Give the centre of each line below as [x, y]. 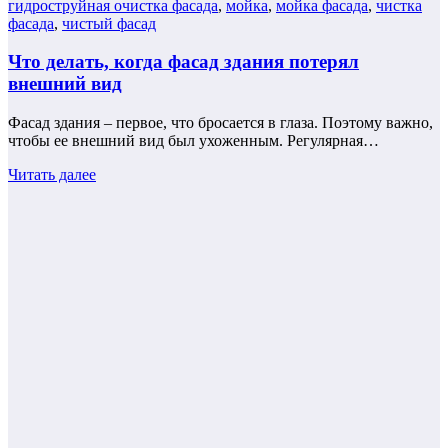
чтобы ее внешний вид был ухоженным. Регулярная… [193, 140]
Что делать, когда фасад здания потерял [183, 62]
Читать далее [52, 174]
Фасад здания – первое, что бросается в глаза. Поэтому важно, [220, 122]
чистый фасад [109, 23]
